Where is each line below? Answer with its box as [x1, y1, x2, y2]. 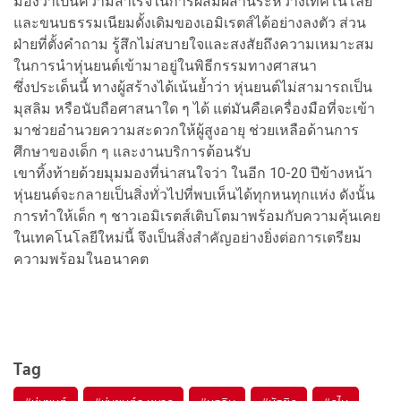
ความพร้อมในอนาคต [13, 250, 149, 268]
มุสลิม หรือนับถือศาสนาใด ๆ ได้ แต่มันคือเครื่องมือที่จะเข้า [13, 99, 375, 117]
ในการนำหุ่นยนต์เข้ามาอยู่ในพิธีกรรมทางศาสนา [13, 56, 317, 74]
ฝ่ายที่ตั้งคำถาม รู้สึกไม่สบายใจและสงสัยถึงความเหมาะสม [13, 35, 374, 53]
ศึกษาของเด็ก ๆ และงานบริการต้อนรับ [13, 142, 251, 160]
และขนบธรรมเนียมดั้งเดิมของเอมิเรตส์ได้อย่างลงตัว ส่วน [13, 13, 366, 31]
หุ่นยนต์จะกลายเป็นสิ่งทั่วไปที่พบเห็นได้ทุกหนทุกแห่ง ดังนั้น [13, 185, 375, 203]
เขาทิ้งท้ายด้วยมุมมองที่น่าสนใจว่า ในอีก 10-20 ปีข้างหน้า [13, 164, 372, 182]
